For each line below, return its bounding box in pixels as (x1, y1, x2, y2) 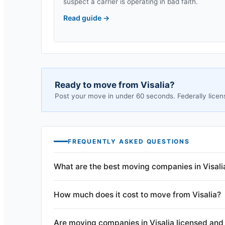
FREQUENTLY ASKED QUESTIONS (68, 137, 190, 145)
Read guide (63, 13, 103, 22)
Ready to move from (55, 79, 141, 90)
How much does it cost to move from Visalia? (54, 189, 221, 199)
